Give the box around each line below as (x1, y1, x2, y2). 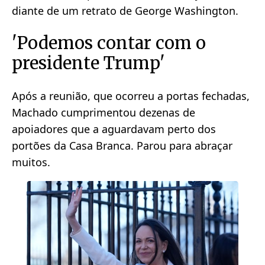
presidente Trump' (12, 52, 165, 74)
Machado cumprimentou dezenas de (12, 105, 195, 119)
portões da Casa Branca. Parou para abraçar (12, 138, 232, 153)
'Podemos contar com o (12, 32, 206, 54)
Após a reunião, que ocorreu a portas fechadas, (12, 88, 250, 103)
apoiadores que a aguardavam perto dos (12, 121, 216, 136)
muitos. (12, 154, 50, 169)
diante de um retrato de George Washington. (12, 4, 238, 18)
